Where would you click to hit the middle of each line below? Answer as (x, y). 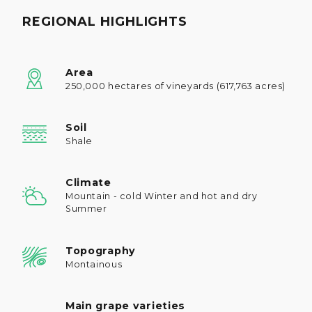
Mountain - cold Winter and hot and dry (161, 196)
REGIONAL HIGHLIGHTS (105, 22)
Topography (101, 250)
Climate (88, 183)
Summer (86, 209)
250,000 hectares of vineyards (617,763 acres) (175, 86)
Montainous (94, 264)
